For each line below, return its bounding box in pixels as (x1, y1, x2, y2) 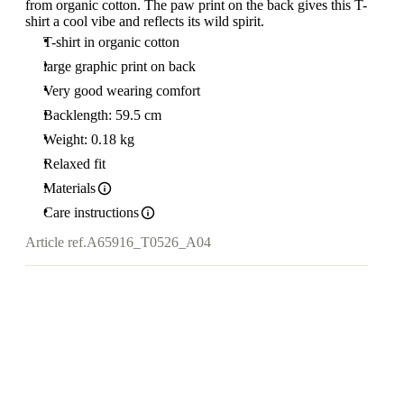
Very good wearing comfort (43, 83, 200, 98)
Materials (43, 180, 96, 196)
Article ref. (25, 234, 87, 251)
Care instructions (43, 205, 139, 220)
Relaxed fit (43, 156, 106, 171)
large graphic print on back (43, 59, 196, 74)
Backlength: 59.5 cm (43, 107, 161, 123)
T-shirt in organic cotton (43, 34, 179, 50)
